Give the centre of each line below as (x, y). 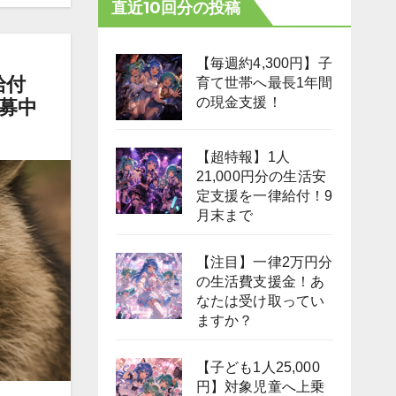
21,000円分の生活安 (261, 176)
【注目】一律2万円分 (264, 262)
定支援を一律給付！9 (264, 195)
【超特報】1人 (243, 156)
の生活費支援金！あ (260, 281)
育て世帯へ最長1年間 (264, 82)
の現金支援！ (239, 102)
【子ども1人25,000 (258, 367)
